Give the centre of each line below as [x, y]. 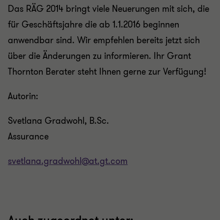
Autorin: [23, 96]
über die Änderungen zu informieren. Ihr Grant [99, 56]
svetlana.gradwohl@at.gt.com [68, 161]
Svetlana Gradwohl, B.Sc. [58, 121]
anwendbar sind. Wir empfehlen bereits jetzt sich [104, 40]
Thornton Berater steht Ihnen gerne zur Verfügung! [107, 72]
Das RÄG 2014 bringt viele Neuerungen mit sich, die [109, 9]
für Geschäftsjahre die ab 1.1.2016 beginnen [94, 25]
